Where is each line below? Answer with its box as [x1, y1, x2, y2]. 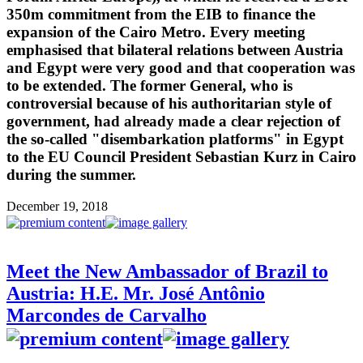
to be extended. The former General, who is [6, 77, 293, 95]
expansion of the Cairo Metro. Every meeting [6, 23, 305, 41]
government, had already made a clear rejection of [6, 113, 340, 130]
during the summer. [6, 166, 136, 184]
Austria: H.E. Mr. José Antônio [6, 282, 265, 304]
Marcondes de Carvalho [6, 304, 207, 326]
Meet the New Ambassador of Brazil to [6, 260, 328, 282]
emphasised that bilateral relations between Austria [6, 41, 344, 59]
